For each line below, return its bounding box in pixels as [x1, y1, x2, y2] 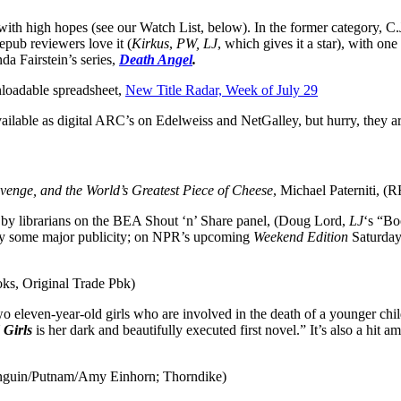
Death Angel [119, 52, 192, 68]
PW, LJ [176, 36, 218, 52]
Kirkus [132, 36, 169, 52]
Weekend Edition [253, 228, 348, 244]
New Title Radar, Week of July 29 [125, 82, 318, 98]
